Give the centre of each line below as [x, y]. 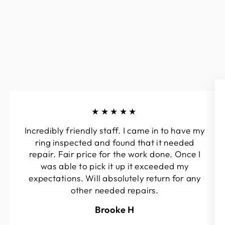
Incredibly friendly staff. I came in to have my [115, 130]
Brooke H [115, 209]
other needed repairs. [115, 190]
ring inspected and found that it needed [115, 142]
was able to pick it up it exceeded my [115, 166]
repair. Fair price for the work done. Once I [115, 154]
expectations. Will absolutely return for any [115, 178]
